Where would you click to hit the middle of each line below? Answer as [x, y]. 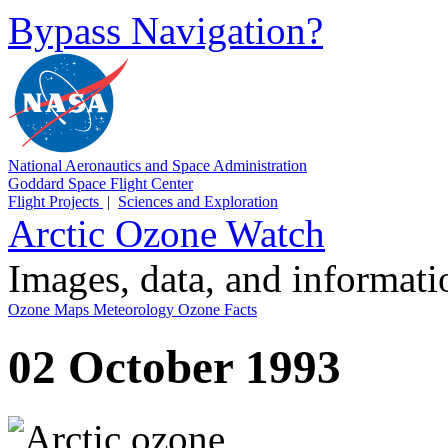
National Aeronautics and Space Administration [157, 165]
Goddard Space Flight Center [100, 183]
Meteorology [135, 309]
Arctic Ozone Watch [166, 233]
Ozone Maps [50, 309]
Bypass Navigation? [165, 30]
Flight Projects [55, 201]
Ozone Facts [217, 309]
